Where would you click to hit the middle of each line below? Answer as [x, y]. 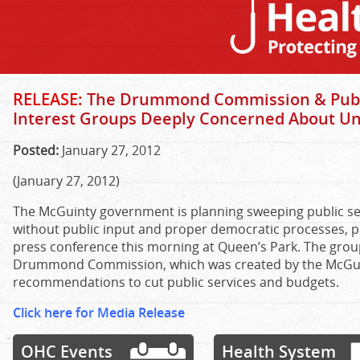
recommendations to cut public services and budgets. [176, 282]
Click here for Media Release [99, 313]
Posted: [36, 150]
